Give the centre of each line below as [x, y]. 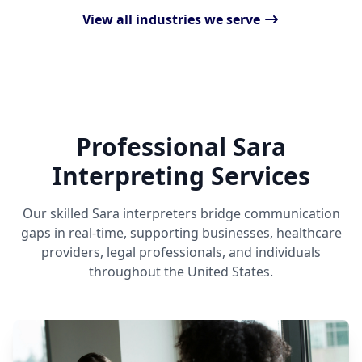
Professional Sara [181, 147]
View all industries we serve [171, 19]
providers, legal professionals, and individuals [181, 252]
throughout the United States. [181, 271]
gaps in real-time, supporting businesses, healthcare [181, 233]
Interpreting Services [181, 176]
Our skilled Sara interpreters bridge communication [181, 213]
